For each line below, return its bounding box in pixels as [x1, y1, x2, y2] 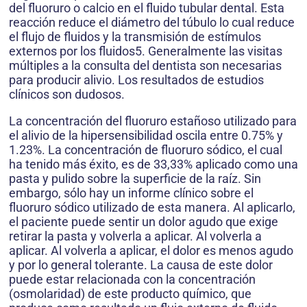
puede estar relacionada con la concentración [9, 272, 256, 287]
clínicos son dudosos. [9, 87, 125, 102]
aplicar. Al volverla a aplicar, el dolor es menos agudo [9, 243, 293, 258]
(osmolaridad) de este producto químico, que [9, 286, 251, 302]
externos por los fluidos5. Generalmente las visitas [9, 44, 282, 59]
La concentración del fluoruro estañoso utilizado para [9, 114, 297, 129]
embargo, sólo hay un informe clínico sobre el [9, 186, 254, 201]
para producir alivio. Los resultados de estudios [9, 73, 264, 88]
